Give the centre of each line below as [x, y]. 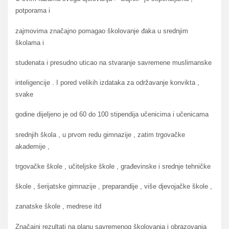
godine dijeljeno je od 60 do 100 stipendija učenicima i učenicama [112, 114]
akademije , [32, 146]
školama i [30, 42]
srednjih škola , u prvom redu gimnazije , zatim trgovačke [100, 134]
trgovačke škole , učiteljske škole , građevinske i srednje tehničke [113, 166]
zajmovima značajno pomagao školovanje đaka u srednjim [102, 31]
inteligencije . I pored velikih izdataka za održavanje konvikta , [107, 83]
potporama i [33, 11]
